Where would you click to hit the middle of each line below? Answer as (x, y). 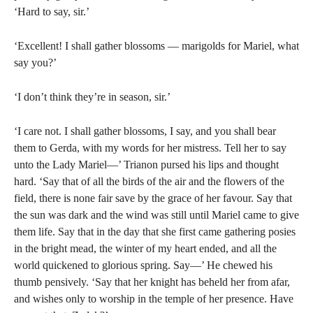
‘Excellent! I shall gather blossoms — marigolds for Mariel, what (156, 46)
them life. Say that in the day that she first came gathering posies (155, 232)
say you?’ (35, 63)
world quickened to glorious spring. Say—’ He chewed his (143, 265)
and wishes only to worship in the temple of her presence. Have (154, 299)
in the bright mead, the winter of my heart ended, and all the (145, 248)
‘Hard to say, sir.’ (52, 12)
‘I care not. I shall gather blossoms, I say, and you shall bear (145, 131)
